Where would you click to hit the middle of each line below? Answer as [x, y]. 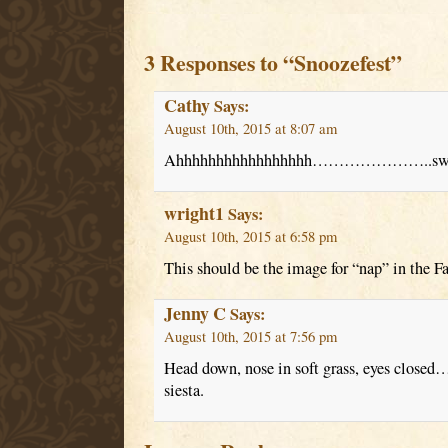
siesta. [183, 390]
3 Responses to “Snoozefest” [272, 63]
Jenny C [194, 313]
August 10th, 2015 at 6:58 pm [250, 237]
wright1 [193, 213]
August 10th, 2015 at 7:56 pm [250, 337]
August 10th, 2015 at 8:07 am [250, 129]
